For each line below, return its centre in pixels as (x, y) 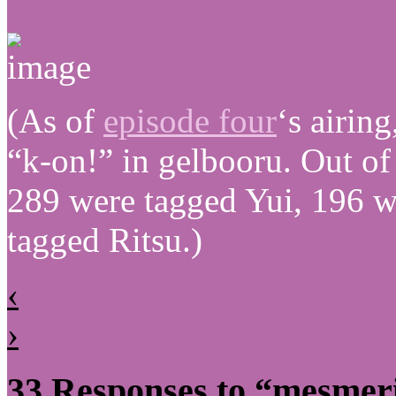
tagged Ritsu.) (105, 240)
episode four (190, 120)
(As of (55, 120)
